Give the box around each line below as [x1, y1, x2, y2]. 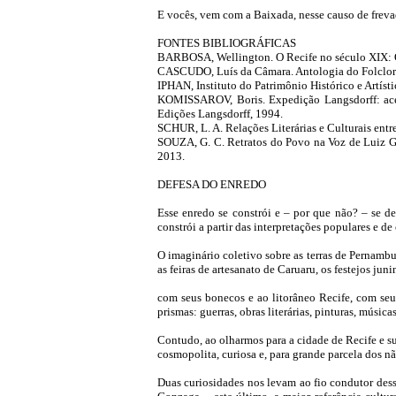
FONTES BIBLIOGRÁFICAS [157, 36, 296, 49]
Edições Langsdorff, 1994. [157, 107, 283, 120]
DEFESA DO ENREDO [157, 178, 266, 191]
